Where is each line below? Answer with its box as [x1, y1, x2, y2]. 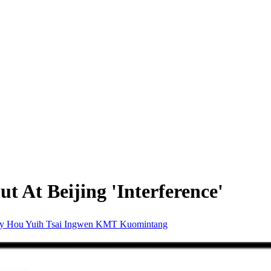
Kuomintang [120, 218, 168, 229]
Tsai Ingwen [46, 218, 96, 229]
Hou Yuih [7, 218, 46, 229]
